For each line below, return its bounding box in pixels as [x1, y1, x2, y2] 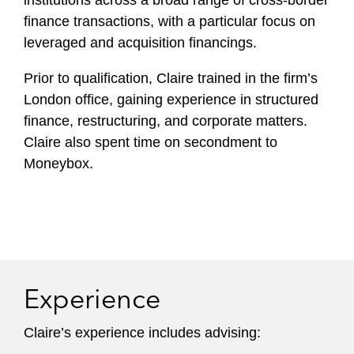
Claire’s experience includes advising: [24, 325, 265, 341]
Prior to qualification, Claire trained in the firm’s [24, 70, 318, 86]
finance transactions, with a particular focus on [24, 13, 315, 29]
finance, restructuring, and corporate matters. [24, 113, 307, 129]
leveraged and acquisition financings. [24, 35, 261, 51]
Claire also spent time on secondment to [24, 134, 277, 150]
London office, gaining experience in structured [24, 92, 318, 107]
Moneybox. [24, 156, 93, 171]
